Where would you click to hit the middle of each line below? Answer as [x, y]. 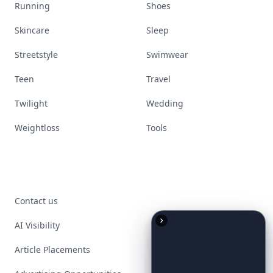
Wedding [165, 103]
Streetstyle [36, 55]
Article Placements [52, 250]
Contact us [36, 201]
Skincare [32, 30]
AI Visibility [37, 225]
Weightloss [37, 128]
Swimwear [167, 55]
